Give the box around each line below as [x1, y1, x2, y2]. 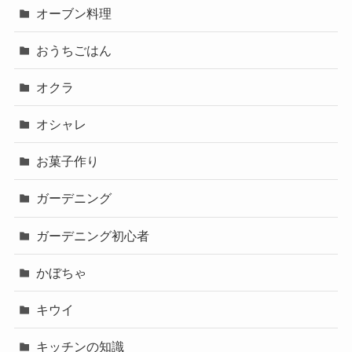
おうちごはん [36, 42, 112, 57]
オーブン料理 [36, 5, 112, 20]
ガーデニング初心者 [36, 228, 150, 243]
